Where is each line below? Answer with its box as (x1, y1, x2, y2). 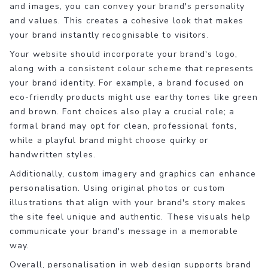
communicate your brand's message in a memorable (10, 225, 238, 237)
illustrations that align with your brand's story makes (10, 196, 246, 208)
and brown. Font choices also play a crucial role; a (10, 105, 235, 117)
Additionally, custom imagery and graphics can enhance (10, 167, 257, 179)
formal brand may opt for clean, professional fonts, (10, 120, 237, 132)
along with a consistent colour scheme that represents (10, 62, 254, 74)
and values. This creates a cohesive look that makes (10, 14, 244, 26)
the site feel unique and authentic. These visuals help (10, 211, 251, 223)
